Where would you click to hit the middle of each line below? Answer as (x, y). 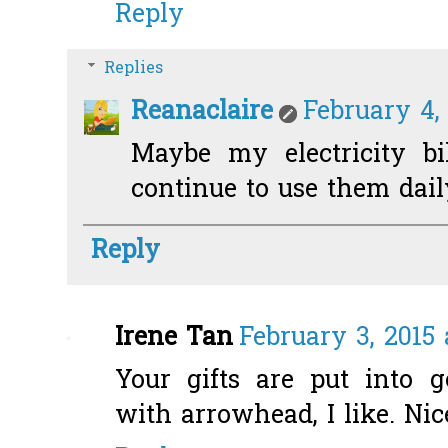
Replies (133, 68)
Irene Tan (174, 339)
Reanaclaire (202, 113)
